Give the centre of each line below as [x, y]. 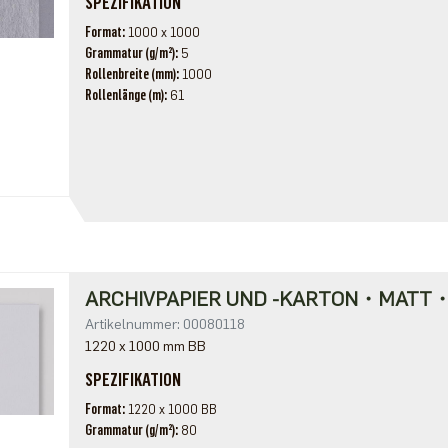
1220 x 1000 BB [172, 409]
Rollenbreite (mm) [130, 74]
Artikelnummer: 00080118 [164, 324]
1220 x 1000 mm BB [145, 346]
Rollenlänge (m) [124, 95]
